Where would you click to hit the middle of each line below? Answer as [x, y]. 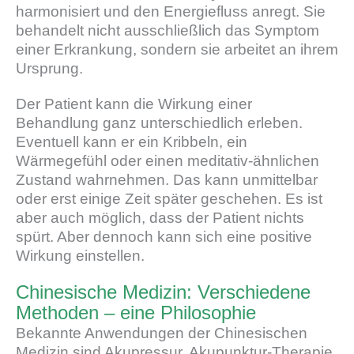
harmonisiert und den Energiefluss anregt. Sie [171, 11]
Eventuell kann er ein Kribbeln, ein [132, 142]
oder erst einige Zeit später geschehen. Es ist [169, 199]
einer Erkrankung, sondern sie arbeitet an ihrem [177, 49]
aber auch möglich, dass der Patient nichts [160, 218]
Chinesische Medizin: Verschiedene [163, 292]
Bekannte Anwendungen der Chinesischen [162, 333]
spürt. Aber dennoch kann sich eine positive [164, 237]
